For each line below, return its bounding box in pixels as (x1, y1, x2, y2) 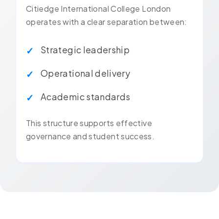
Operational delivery (41, 67, 131, 79)
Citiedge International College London (26, 3, 171, 14)
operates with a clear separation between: (26, 16, 187, 27)
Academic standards (41, 90, 131, 102)
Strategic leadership (41, 44, 130, 55)
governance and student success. (26, 131, 155, 141)
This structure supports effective (26, 117, 152, 128)
